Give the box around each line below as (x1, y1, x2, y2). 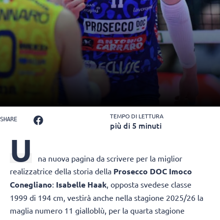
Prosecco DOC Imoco (113, 166, 192, 177)
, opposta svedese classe (107, 179, 192, 190)
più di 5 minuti (110, 120, 162, 131)
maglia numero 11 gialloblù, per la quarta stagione (10, 205, 185, 216)
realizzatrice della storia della (10, 166, 113, 176)
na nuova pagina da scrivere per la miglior (38, 153, 182, 164)
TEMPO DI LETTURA (110, 112, 164, 120)
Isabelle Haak (54, 179, 107, 190)
